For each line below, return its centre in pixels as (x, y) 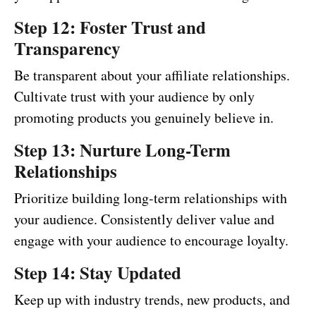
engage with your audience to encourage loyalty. (151, 240)
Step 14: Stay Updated (98, 272)
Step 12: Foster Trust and (110, 27)
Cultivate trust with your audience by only (134, 96)
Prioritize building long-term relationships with (151, 197)
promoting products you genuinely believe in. (144, 117)
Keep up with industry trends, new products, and (152, 299)
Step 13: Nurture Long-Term (122, 150)
